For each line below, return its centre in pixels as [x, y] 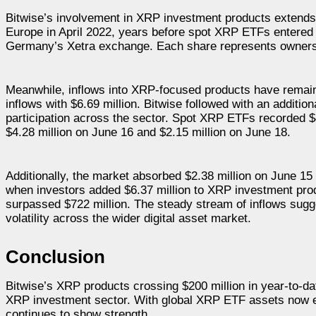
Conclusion [55, 256]
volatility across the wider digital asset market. [128, 218]
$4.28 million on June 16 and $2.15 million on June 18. [148, 132]
